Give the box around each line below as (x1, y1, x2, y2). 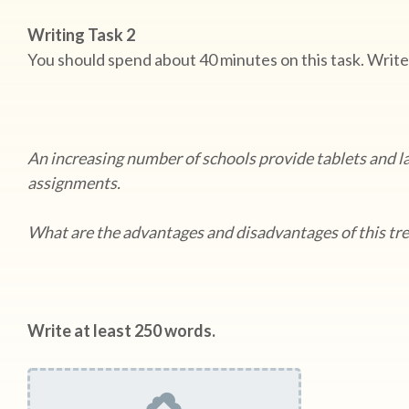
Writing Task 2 (27, 25, 138, 45)
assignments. (27, 173, 129, 193)
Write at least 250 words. (27, 320, 218, 341)
